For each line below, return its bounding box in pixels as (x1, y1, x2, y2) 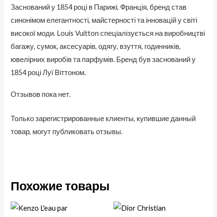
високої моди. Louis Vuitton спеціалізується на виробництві (11, 29, 205, 38)
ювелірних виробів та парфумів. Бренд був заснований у (11, 55, 196, 64)
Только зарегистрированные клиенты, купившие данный (11, 114, 196, 123)
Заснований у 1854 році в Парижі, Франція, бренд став (11, 3, 187, 12)
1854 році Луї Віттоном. (11, 68, 86, 77)
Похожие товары (11, 178, 110, 193)
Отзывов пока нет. (11, 90, 71, 98)
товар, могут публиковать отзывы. (11, 127, 123, 136)
